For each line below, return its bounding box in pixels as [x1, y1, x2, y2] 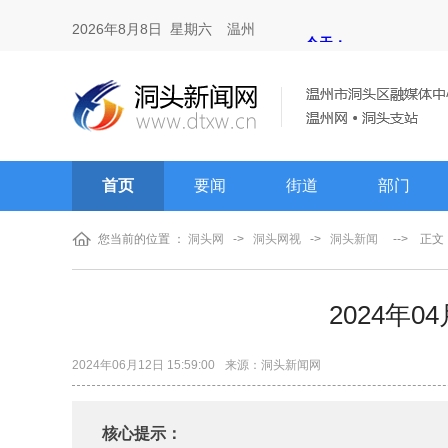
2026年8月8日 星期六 [72, 21, 212, 37]
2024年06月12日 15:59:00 [72, 358, 215, 372]
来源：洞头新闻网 [225, 358, 321, 372]
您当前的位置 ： [98, 232, 188, 246]
